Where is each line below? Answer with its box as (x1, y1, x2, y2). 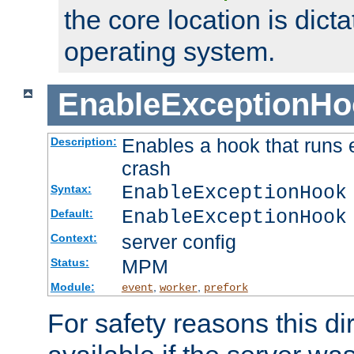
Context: (50, 232, 97, 245)
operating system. (64, 36, 275, 66)
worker (159, 281, 198, 295)
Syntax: (50, 183, 92, 196)
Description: (50, 135, 117, 149)
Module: (50, 281, 95, 294)
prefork (203, 281, 248, 295)
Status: (50, 256, 89, 269)
